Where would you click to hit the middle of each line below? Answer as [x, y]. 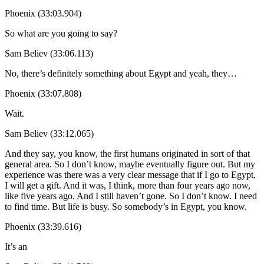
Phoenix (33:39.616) [43, 226]
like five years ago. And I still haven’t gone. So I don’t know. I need [131, 196]
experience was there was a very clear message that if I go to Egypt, [130, 174]
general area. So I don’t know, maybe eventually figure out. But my [130, 164]
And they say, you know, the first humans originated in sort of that [127, 153]
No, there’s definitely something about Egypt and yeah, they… [121, 73]
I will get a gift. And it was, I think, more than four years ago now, [128, 185]
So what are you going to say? [61, 33]
